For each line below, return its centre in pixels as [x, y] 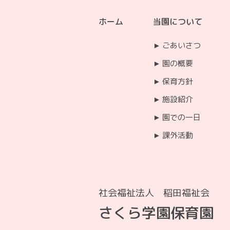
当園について [178, 21]
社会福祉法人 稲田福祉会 [154, 193]
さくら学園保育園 [156, 213]
